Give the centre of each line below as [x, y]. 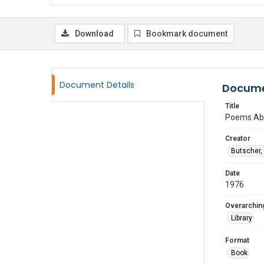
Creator [238, 138]
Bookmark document [187, 34]
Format [237, 240]
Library [242, 218]
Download [94, 34]
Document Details [97, 85]
